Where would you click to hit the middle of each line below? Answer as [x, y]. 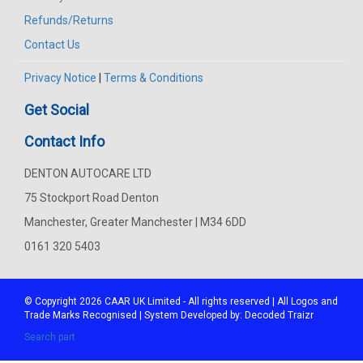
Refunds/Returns [69, 20]
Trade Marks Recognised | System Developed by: [135, 315]
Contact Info [64, 141]
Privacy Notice [60, 77]
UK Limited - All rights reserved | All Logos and [234, 301]
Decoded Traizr [279, 315]
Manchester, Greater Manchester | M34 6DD [135, 222]
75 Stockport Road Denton [92, 197]
